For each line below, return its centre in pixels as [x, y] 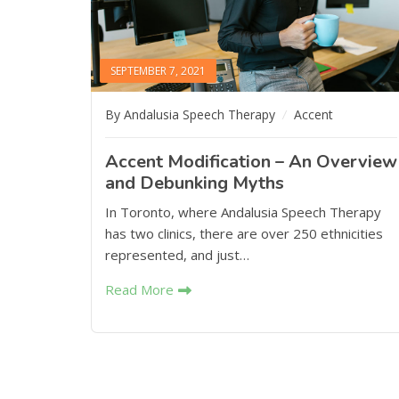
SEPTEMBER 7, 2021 [158, 71]
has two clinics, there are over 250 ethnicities [244, 233]
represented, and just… [177, 255]
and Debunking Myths [195, 183]
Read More [139, 289]
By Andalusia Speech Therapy [192, 114]
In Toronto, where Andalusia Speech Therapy [243, 212]
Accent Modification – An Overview [251, 162]
